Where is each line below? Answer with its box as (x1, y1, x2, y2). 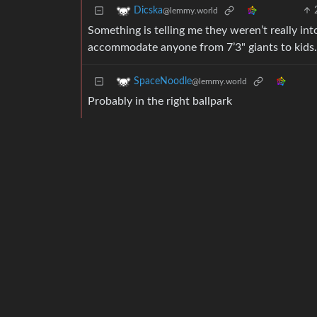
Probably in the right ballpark (88, 96, 232, 108)
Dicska (134, 6, 163, 16)
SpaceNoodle (134, 76, 192, 87)
